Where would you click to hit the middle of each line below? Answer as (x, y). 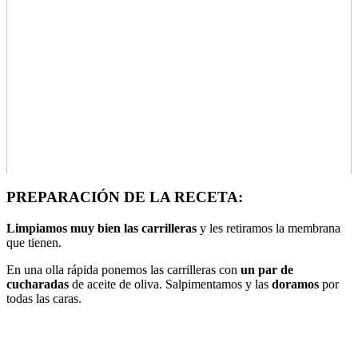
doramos (295, 284)
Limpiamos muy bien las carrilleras (101, 228)
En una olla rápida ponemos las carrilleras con (123, 269)
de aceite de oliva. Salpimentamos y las (170, 284)
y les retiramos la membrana (268, 228)
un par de (267, 269)
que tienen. (34, 242)
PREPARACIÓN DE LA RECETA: (125, 197)
